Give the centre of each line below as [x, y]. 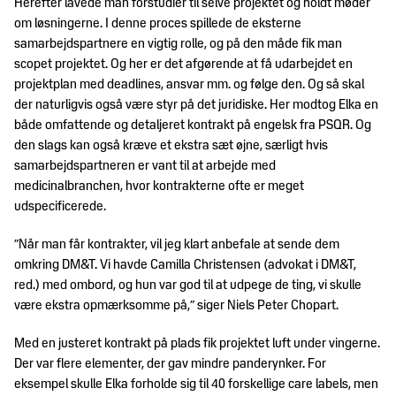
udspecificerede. [60, 206]
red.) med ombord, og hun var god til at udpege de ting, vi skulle [188, 285]
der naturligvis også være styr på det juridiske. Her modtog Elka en [196, 105]
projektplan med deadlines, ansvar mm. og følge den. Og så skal [189, 84]
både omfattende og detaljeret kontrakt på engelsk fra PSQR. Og [193, 125]
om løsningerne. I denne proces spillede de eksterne [158, 23]
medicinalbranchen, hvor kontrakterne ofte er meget [159, 186]
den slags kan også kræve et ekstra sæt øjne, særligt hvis [171, 145]
